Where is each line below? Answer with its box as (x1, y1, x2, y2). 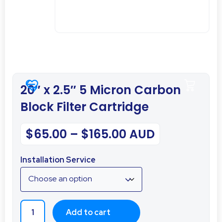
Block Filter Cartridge (20, 99, 149, 115)
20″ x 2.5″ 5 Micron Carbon (20, 82, 181, 98)
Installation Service (20, 154, 96, 165)
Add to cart (66, 207, 111, 218)
